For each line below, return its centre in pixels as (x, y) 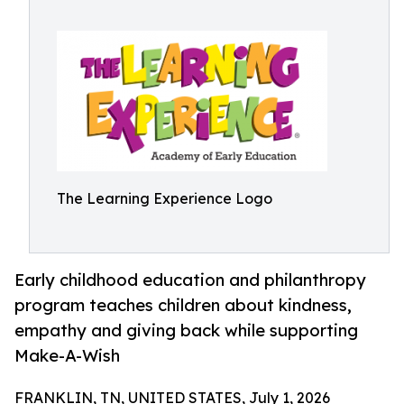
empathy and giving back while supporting (186, 331)
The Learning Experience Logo (165, 198)
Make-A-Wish (67, 356)
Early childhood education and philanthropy (190, 280)
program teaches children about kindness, (183, 305)
